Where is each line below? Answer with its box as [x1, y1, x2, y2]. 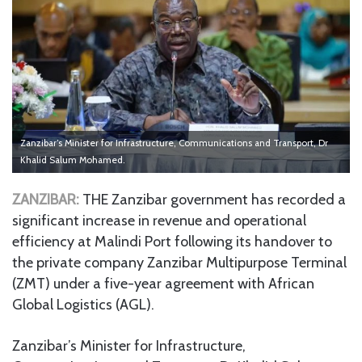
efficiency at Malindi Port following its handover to [12, 232, 332, 250]
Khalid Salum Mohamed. [20, 154, 125, 166]
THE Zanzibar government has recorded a [82, 190, 346, 208]
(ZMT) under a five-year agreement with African [12, 274, 314, 293]
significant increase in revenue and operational [12, 211, 306, 229]
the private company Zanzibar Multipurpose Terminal [12, 253, 347, 271]
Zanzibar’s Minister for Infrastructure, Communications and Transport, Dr [20, 137, 328, 149]
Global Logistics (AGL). [12, 295, 154, 314]
